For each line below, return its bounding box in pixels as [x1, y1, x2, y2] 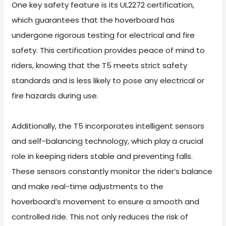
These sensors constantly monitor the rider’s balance [12, 165, 213, 177]
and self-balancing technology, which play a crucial [12, 135, 204, 146]
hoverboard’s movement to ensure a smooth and [12, 196, 200, 207]
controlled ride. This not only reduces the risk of [12, 211, 189, 222]
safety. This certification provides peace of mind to [12, 44, 205, 55]
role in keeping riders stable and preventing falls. [12, 150, 193, 161]
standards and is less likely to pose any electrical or [12, 75, 205, 86]
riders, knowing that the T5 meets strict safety [12, 60, 188, 71]
